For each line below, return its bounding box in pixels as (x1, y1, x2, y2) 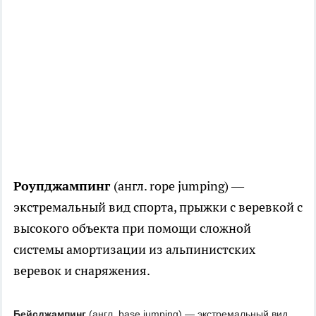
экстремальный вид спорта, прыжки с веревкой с (13, 199, 303, 216)
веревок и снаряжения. (13, 262, 150, 279)
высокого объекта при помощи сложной (13, 220, 251, 237)
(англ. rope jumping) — (114, 178, 244, 195)
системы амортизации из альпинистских (13, 241, 255, 258)
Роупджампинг (13, 178, 114, 195)
